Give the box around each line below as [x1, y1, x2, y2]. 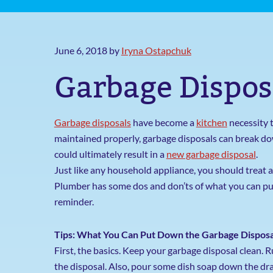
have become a [130, 116, 196, 128]
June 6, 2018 [54, 44, 107, 56]
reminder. [54, 196, 94, 207]
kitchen [196, 116, 227, 128]
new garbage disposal [166, 148, 256, 160]
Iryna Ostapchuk [121, 44, 191, 56]
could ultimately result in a [54, 148, 166, 160]
